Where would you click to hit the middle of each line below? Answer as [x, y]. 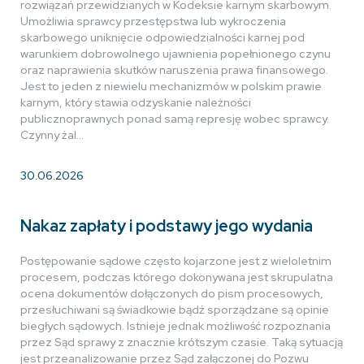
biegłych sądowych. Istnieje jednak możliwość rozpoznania [175, 326]
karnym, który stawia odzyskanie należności [136, 102]
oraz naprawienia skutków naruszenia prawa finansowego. [174, 70]
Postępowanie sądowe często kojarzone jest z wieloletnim [176, 261]
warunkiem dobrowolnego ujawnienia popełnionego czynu [175, 54]
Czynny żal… [52, 135]
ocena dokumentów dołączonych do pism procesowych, [172, 293]
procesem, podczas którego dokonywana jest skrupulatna [177, 277]
